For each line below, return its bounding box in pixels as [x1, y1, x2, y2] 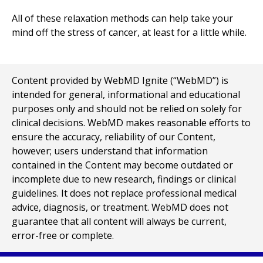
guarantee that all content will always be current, [12, 215, 227, 228]
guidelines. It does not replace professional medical [12, 187, 237, 200]
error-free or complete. [12, 229, 114, 242]
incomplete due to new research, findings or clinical [12, 173, 236, 186]
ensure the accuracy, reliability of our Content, [12, 130, 215, 143]
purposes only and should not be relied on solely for [12, 102, 242, 115]
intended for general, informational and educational [12, 88, 240, 101]
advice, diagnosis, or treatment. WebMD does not [12, 201, 228, 214]
